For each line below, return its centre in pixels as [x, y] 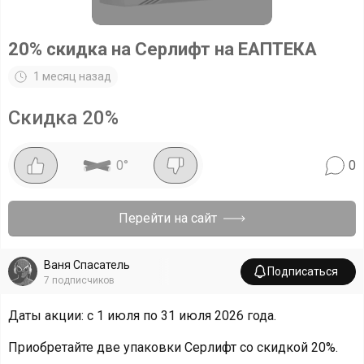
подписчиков [83, 280]
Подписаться [303, 271]
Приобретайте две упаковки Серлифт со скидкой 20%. [173, 347]
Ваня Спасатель [87, 264]
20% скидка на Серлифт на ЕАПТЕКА [162, 49]
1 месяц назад [72, 76]
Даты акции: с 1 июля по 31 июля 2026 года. [142, 316]
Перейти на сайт [168, 218]
